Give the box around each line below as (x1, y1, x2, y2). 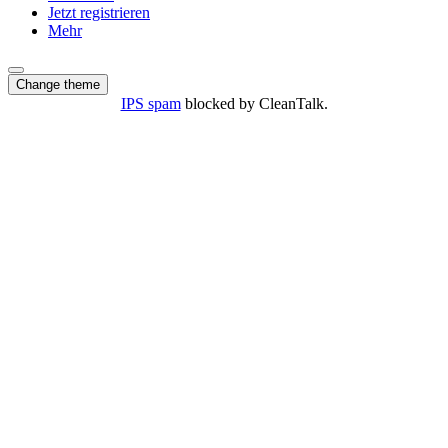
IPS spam (120, 94, 181, 112)
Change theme (16, 76, 100, 92)
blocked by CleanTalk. (180, 94, 328, 112)
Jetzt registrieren (48, 3, 150, 21)
